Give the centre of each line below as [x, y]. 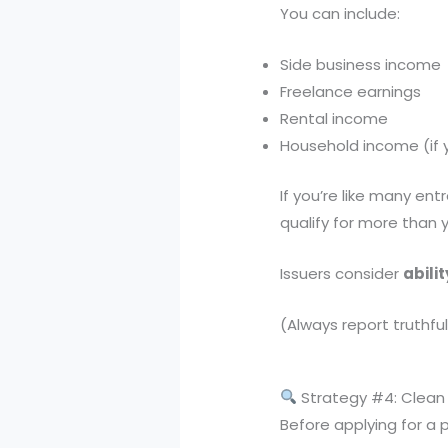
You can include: [340, 14]
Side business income [361, 65]
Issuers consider [342, 273]
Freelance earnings [351, 92]
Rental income [334, 119]
